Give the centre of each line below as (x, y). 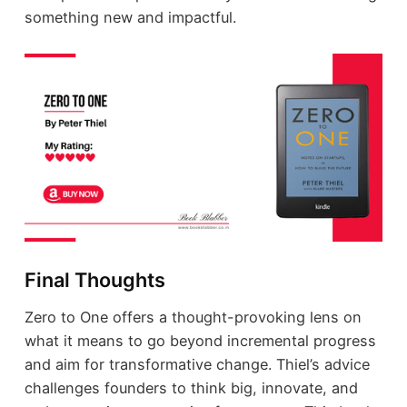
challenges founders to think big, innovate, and (191, 387)
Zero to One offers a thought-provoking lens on (193, 317)
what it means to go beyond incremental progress (200, 340)
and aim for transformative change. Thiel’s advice (197, 364)
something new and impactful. (130, 18)
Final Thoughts (94, 280)
